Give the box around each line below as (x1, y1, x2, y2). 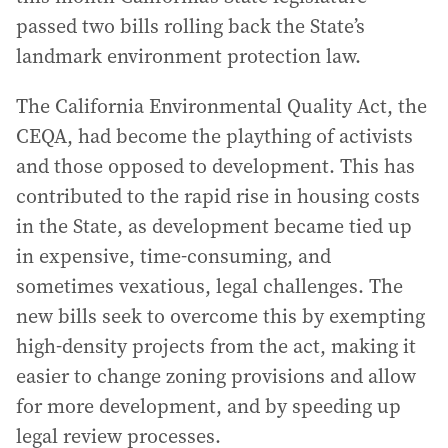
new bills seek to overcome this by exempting (16, 302, 425, 330)
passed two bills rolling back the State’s (16, 12, 365, 40)
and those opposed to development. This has (16, 152, 415, 180)
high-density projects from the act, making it (16, 332, 416, 360)
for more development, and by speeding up (16, 392, 401, 420)
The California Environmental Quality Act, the (16, 92, 427, 120)
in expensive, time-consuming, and (16, 242, 331, 270)
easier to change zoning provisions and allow (16, 362, 416, 390)
